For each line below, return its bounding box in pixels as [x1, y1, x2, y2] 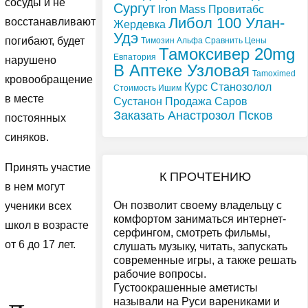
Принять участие [4, 162, 91, 174]
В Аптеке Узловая [113, 60, 250, 80]
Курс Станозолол [184, 80, 272, 93]
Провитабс [208, 3, 264, 15]
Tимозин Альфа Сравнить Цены [141, 35, 267, 45]
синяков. [4, 131, 49, 144]
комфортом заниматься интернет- [113, 213, 286, 225]
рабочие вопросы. [113, 268, 206, 280]
